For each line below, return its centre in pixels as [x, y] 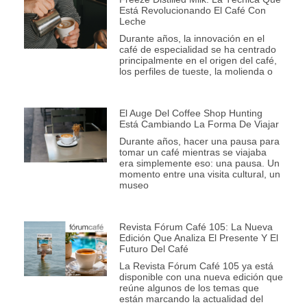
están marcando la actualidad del [191, 298]
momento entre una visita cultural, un [199, 174]
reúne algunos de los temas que [189, 287]
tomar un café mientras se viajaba [193, 152]
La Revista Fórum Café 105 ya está [196, 266]
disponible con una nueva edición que [201, 277]
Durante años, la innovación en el [192, 38]
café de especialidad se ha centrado [197, 49]
